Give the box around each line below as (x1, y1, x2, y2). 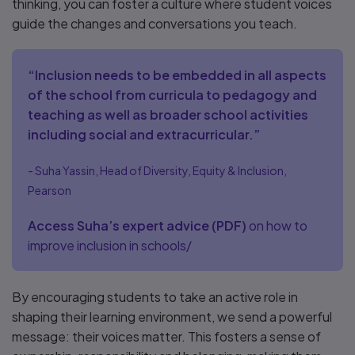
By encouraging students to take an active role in (12, 288, 298, 305)
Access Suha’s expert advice (28, 217, 209, 234)
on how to (246, 217, 307, 234)
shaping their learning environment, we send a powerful (12, 308, 332, 325)
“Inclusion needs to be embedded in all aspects (28, 67, 326, 83)
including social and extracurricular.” (28, 126, 260, 143)
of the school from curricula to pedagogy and (28, 86, 317, 103)
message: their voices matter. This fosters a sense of (12, 328, 321, 345)
